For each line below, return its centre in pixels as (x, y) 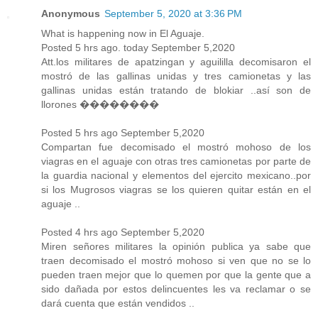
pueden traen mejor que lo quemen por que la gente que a (176, 274)
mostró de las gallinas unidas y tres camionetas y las (176, 76)
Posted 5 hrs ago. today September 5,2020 (138, 47)
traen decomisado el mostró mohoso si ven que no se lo (176, 260)
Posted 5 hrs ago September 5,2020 (123, 132)
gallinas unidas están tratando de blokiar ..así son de (176, 90)
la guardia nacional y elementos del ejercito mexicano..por (176, 175)
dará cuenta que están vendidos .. (118, 303)
